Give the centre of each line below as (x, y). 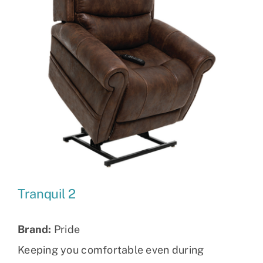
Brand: (35, 229)
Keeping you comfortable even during (111, 249)
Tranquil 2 (47, 193)
